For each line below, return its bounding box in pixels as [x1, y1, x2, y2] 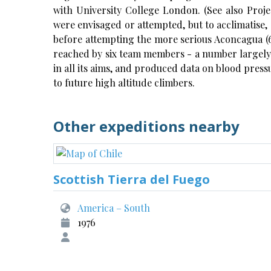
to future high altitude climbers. [53, 76, 195, 89]
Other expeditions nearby [53, 116, 240, 136]
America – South [77, 201, 150, 214]
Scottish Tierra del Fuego [53, 171, 210, 188]
